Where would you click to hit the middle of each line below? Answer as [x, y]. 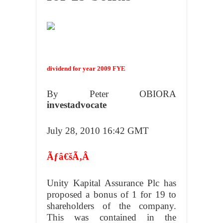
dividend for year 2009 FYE [86, 69]
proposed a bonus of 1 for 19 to [111, 195]
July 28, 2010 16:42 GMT [98, 131]
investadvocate [77, 105]
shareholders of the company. [111, 206]
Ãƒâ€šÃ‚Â [69, 157]
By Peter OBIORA [111, 94]
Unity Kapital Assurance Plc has [111, 183]
